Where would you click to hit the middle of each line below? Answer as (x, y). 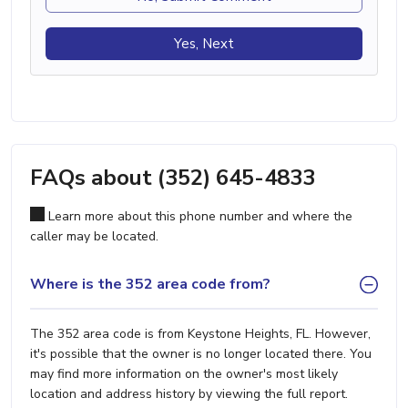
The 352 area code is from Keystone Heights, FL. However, (200, 333)
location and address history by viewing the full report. (189, 393)
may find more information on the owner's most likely (184, 373)
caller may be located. (94, 236)
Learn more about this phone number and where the (199, 216)
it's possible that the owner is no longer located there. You (201, 353)
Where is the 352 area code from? (150, 285)
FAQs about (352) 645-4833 (173, 177)
